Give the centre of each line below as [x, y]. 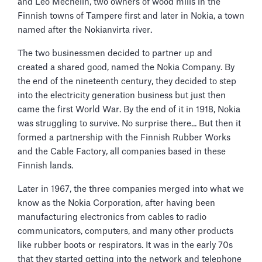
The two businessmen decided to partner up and [115, 53]
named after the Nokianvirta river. [86, 30]
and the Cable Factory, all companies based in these [122, 151]
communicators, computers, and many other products [125, 231]
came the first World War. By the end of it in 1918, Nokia [129, 109]
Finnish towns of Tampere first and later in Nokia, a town [131, 16]
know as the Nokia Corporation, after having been [116, 203]
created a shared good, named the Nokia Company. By [126, 67]
